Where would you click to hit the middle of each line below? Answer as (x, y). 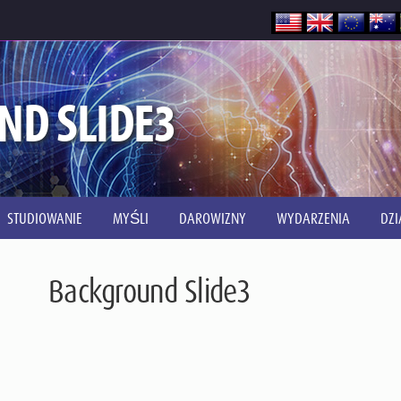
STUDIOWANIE (44, 218)
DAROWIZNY (212, 218)
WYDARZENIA (313, 218)
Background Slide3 (149, 291)
